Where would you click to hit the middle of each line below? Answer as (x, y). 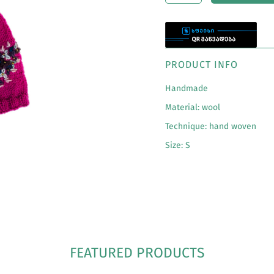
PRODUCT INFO (201, 65)
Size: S (177, 146)
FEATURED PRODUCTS (137, 253)
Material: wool (192, 108)
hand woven (232, 127)
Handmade (186, 89)
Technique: (187, 127)
